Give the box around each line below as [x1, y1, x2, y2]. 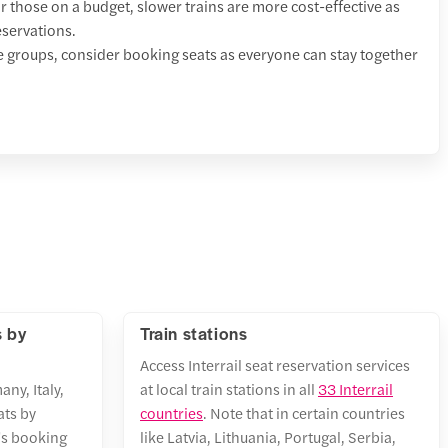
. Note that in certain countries [203, 401, 405, 423]
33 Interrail [318, 377, 393, 399]
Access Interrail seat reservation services [140, 353, 410, 375]
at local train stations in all [140, 377, 318, 399]
